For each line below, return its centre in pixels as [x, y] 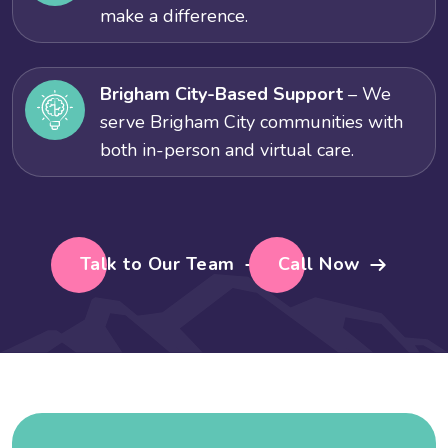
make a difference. [174, 15]
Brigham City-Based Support [221, 93]
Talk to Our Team [157, 264]
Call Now [318, 264]
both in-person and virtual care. [227, 149]
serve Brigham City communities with [251, 121]
